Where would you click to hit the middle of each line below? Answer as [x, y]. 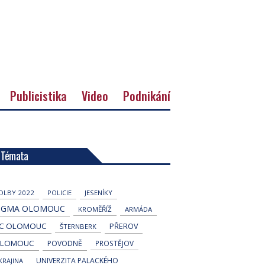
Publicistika [38, 96]
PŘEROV [123, 226]
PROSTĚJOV [114, 243]
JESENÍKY [98, 192]
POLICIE [59, 192]
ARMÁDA [138, 209]
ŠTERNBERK [78, 226]
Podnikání [147, 96]
